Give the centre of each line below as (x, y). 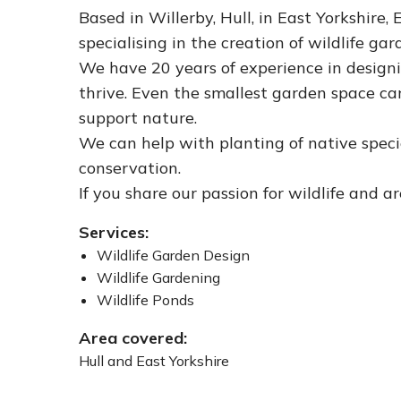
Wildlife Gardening (158, 277)
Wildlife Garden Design (173, 255)
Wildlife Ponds (145, 300)
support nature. (138, 118)
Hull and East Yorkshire (154, 361)
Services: (114, 232)
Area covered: (133, 338)
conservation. (130, 168)
